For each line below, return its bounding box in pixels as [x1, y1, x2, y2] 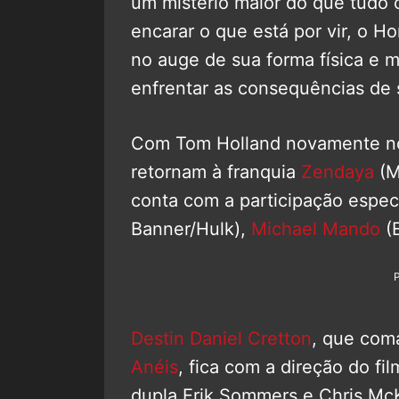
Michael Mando [251, 217, 380, 240]
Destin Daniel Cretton [131, 327, 312, 349]
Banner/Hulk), [131, 217, 251, 240]
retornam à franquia [131, 160, 301, 183]
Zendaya [301, 160, 374, 183]
